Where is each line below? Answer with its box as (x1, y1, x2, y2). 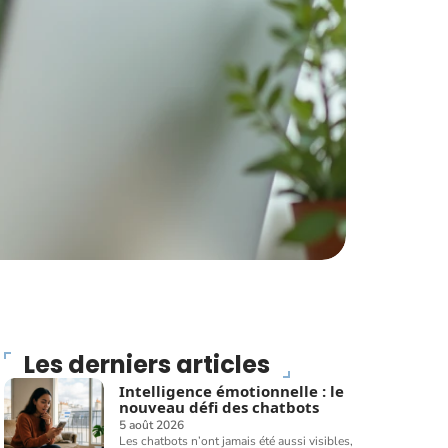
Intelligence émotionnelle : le (119, 381, 345, 402)
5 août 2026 (119, 417, 185, 434)
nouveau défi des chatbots (119, 397, 320, 418)
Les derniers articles (24, 348, 270, 381)
